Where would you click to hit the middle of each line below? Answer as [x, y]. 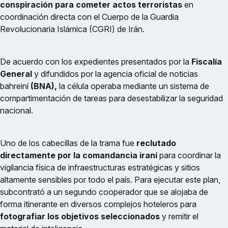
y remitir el [180, 217]
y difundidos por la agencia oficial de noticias [115, 74]
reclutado [156, 143]
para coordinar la [189, 155]
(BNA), [43, 86]
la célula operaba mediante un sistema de [133, 86]
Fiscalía [206, 62]
